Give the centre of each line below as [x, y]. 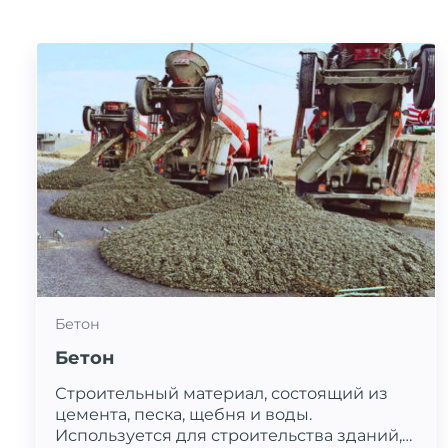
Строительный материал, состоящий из [221, 393]
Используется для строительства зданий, [228, 435]
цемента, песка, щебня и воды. [183, 414]
